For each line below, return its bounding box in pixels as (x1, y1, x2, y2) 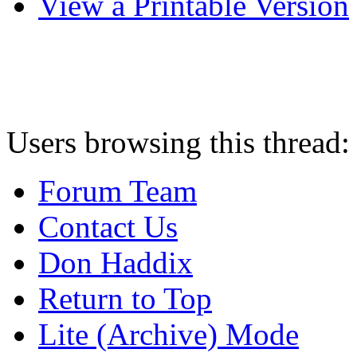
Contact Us (38, 209, 178, 244)
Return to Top (38, 280, 212, 316)
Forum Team (38, 173, 197, 208)
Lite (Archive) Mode (38, 316, 299, 351)
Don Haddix (38, 245, 193, 280)
